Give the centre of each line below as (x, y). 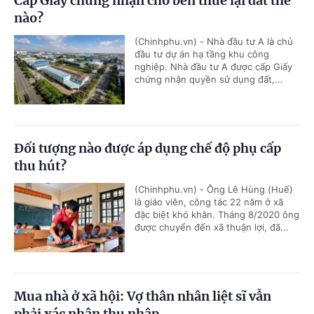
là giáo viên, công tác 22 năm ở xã (209, 202)
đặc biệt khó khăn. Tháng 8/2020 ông (217, 215)
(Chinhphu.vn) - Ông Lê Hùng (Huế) (214, 190)
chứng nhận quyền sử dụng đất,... (209, 80)
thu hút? (40, 166)
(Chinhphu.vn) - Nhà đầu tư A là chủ (214, 42)
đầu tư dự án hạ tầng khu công (202, 54)
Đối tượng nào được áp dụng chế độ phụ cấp (148, 149)
